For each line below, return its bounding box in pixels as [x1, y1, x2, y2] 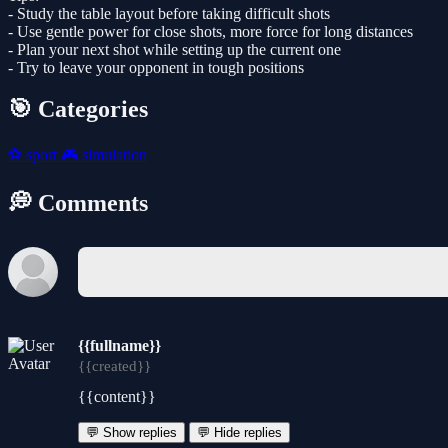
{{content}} [78, 388, 156, 406]
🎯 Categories [8, 96, 148, 123]
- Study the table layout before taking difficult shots [8, 4, 330, 22]
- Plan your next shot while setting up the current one [8, 40, 341, 58]
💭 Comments [8, 190, 148, 217]
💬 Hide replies [197, 425, 282, 441]
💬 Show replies [86, 425, 177, 441]
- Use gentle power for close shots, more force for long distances [8, 22, 413, 40]
